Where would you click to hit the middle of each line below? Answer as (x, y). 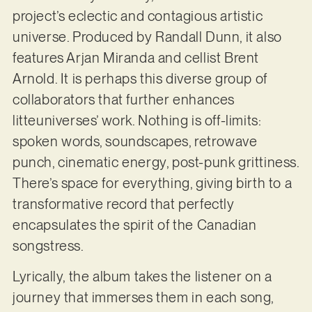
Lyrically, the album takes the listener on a (142, 277)
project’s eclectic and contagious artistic (138, 16)
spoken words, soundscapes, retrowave (135, 141)
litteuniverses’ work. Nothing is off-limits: (137, 120)
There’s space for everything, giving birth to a (152, 183)
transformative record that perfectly (123, 204)
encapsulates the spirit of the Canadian (134, 225)
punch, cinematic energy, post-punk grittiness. (156, 162)
